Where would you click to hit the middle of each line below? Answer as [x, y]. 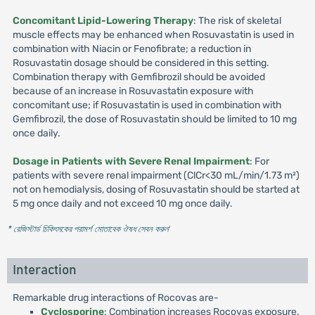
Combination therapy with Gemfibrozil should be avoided [139, 77]
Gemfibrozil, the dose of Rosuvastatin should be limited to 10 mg [154, 119]
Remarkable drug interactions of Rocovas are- [115, 298]
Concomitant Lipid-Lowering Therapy [103, 21]
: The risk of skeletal [237, 21]
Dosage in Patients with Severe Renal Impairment [131, 161]
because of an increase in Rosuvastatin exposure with [133, 91]
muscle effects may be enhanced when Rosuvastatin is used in [153, 35]
